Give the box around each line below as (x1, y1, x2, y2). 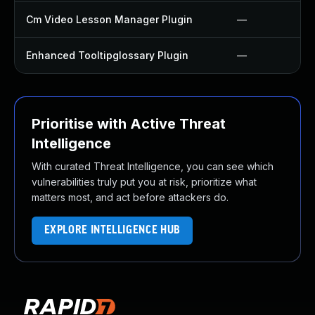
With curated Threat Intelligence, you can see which (32, 160, 274, 172)
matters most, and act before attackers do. (32, 191, 229, 203)
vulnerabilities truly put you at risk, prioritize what (32, 176, 257, 188)
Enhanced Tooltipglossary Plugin (26, 49, 188, 61)
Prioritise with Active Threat (32, 115, 226, 132)
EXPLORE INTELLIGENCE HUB (44, 224, 181, 236)
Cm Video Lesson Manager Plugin (26, 13, 193, 25)
